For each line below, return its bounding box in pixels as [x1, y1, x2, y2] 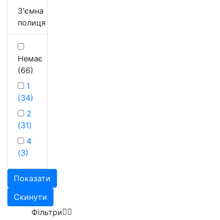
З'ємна [18, 5, 44, 16]
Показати [14, 173, 51, 183]
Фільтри [31, 207, 62, 217]
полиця [18, 17, 46, 27]
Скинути [14, 192, 47, 202]
